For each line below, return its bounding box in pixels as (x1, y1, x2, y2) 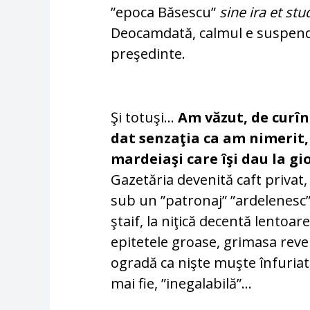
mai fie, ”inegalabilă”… (111, 273, 253, 293)
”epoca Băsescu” (111, 2, 220, 21)
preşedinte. (111, 44, 186, 63)
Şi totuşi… (111, 107, 179, 127)
